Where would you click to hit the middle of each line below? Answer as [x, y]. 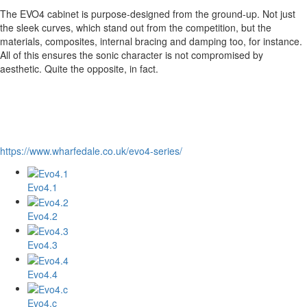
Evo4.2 [42, 216]
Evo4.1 [42, 187]
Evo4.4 [42, 274]
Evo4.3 [42, 245]
